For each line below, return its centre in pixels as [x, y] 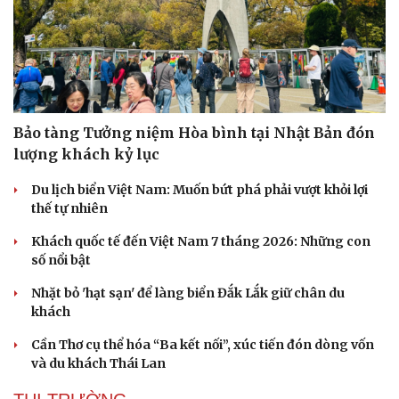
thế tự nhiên [69, 208]
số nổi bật [61, 260]
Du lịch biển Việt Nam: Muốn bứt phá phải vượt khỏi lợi [199, 189]
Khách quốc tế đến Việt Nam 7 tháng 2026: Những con [201, 241]
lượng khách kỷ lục [86, 154]
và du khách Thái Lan [98, 363]
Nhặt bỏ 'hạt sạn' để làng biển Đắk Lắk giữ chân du [188, 293]
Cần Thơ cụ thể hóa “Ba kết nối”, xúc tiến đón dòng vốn [203, 344]
